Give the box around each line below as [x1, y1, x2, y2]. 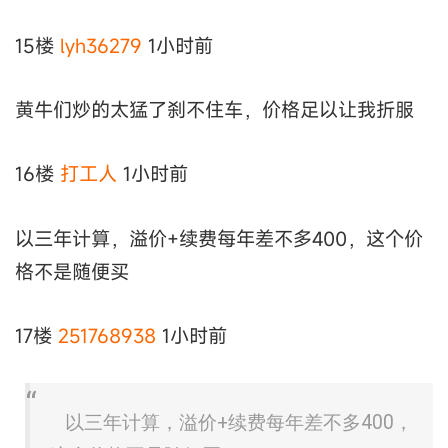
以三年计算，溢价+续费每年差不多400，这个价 [15, 225, 423, 251]
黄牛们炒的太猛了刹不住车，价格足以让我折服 [15, 96, 414, 122]
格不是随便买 [15, 258, 129, 284]
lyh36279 [60, 32, 142, 58]
